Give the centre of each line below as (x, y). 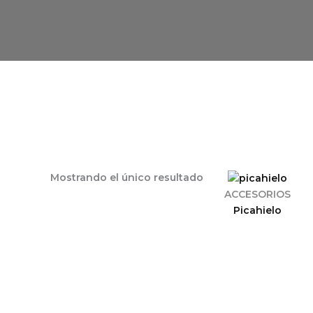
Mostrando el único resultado (127, 177)
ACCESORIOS (258, 194)
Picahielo (258, 210)
